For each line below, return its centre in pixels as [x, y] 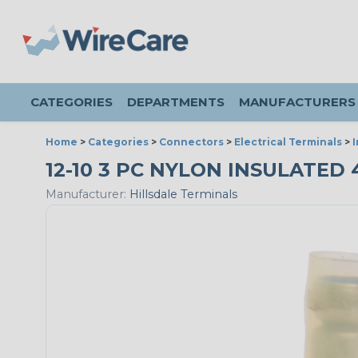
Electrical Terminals [288, 142]
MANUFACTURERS [297, 102]
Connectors [191, 142]
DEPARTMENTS [176, 102]
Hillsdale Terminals [182, 195]
